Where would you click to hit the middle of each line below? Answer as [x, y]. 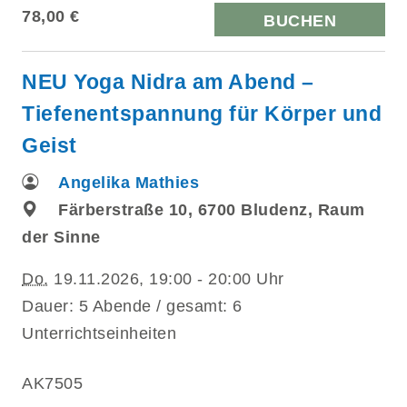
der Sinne [61, 237]
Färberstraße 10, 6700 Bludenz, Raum [212, 209]
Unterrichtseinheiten [99, 333]
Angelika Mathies [129, 182]
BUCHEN [300, 20]
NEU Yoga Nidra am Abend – [168, 81]
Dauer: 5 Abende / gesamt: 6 [132, 306]
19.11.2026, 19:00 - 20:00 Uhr [166, 278]
